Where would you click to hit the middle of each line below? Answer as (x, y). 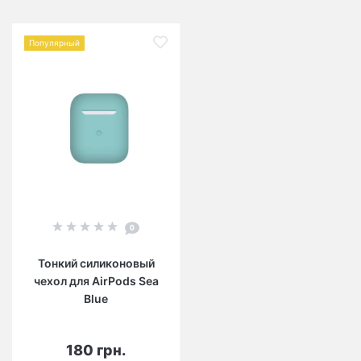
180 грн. (96, 350)
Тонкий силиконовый (96, 263)
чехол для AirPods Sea (96, 281)
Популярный (54, 43)
